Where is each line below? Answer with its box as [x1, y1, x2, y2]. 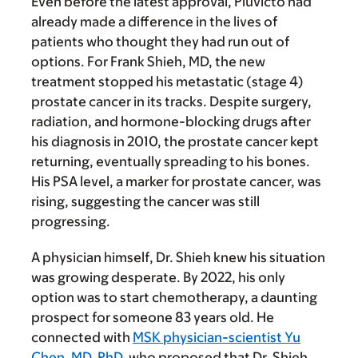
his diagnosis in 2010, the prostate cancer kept [31, 133, 319, 150]
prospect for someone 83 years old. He [31, 309, 274, 326]
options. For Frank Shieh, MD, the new [31, 54, 265, 70]
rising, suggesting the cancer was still [31, 193, 260, 210]
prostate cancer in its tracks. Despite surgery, [31, 93, 312, 110]
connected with [31, 329, 133, 346]
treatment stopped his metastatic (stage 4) [31, 74, 304, 90]
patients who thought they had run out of [31, 34, 289, 50]
